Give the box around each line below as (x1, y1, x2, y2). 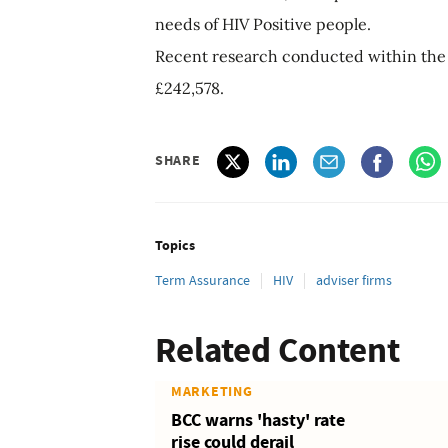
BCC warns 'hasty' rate (171, 408, 345, 432)
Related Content (155, 327, 400, 374)
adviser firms (316, 271, 392, 289)
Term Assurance (155, 271, 250, 289)
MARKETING (171, 381, 253, 401)
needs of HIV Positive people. (155, 14, 371, 34)
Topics (155, 235, 195, 255)
